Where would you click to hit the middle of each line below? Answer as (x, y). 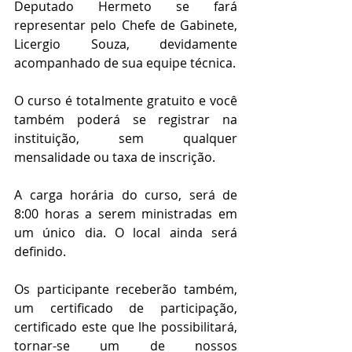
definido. (40, 251)
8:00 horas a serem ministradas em (126, 214)
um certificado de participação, (126, 308)
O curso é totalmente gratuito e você (126, 101)
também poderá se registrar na (126, 119)
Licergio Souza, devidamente (126, 44)
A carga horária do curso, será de (126, 195)
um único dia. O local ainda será (126, 233)
